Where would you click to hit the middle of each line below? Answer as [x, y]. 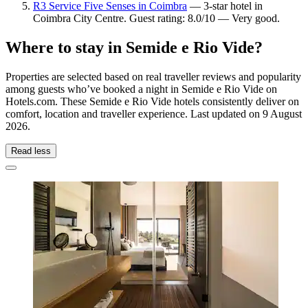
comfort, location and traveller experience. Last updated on [134, 113]
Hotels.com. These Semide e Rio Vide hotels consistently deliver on [152, 101]
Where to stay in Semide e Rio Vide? [134, 47]
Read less [31, 151]
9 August [282, 113]
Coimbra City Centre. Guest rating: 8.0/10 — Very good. [156, 18]
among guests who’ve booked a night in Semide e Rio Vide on [141, 89]
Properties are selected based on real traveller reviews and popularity [153, 76]
